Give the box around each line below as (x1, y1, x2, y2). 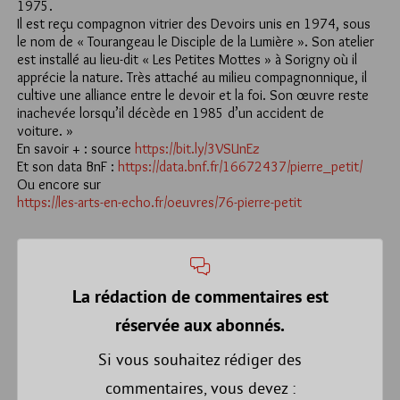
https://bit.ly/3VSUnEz (135, 140, 260, 158)
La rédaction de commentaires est (71, 287, 329, 311)
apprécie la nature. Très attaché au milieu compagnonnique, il (17, 69, 367, 87)
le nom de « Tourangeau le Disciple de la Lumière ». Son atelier (17, 33, 374, 51)
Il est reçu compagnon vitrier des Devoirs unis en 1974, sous (17, 15, 371, 33)
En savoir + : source (17, 140, 135, 158)
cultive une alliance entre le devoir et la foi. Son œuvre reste (17, 87, 369, 104)
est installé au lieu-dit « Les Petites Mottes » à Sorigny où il (17, 51, 357, 69)
